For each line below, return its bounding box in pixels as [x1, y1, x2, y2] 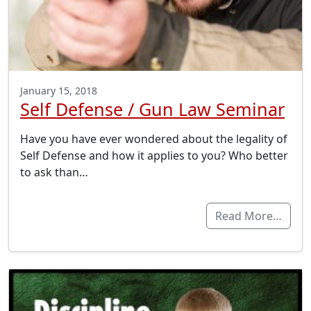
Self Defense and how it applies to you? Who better [20, 148, 288, 164]
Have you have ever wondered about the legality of [20, 131, 287, 147]
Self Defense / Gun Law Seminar [20, 97, 285, 121]
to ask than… [20, 165, 88, 180]
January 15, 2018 [20, 84, 97, 98]
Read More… [215, 208, 282, 224]
